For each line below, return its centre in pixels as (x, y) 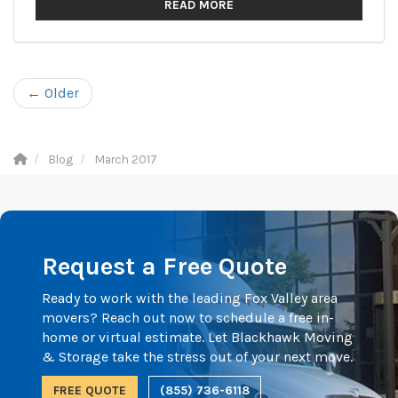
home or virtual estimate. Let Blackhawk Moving (197, 337)
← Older (53, 93)
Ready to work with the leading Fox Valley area (190, 298)
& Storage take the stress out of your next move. (197, 357)
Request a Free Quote (164, 266)
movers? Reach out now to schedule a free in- (188, 318)
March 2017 (126, 159)
